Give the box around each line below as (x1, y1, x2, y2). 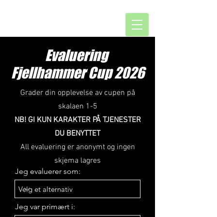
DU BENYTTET (55, 129, 100, 139)
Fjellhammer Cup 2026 (11, 64, 144, 81)
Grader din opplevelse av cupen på (20, 88, 135, 98)
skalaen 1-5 (58, 102, 97, 111)
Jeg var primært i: (15, 202, 75, 211)
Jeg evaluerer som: (15, 167, 80, 176)
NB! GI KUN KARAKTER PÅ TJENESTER (14, 115, 141, 125)
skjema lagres (54, 156, 101, 166)
